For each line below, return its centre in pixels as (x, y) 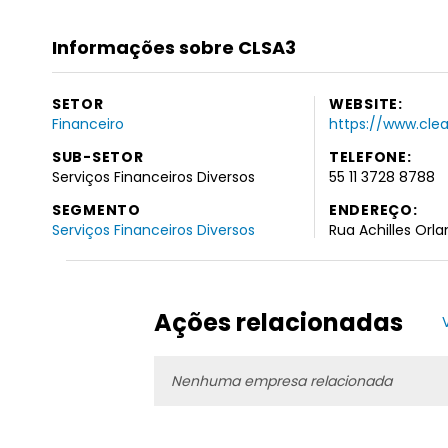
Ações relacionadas (278, 323)
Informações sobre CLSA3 (174, 48)
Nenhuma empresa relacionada (281, 380)
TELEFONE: (370, 156)
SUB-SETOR (98, 156)
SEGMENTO (96, 209)
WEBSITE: (366, 103)
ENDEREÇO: (373, 209)
